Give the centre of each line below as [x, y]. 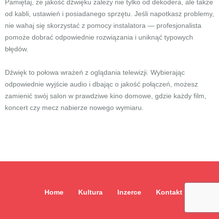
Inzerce [129, 192]
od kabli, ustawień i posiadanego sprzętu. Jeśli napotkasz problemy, [109, 14]
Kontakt [169, 192]
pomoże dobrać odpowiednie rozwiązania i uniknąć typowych [99, 37]
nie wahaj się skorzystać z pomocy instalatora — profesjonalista [103, 25]
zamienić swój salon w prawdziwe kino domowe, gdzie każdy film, [106, 96]
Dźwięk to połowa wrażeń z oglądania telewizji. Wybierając [95, 72]
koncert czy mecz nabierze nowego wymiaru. [74, 108]
